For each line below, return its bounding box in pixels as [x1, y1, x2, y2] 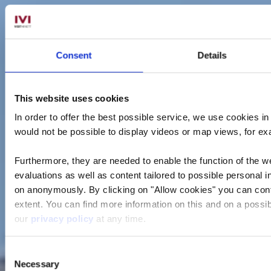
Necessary [14, 258, 59, 269]
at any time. [96, 213, 146, 224]
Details [197, 50, 227, 60]
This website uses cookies [14, 93, 129, 103]
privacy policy [30, 213, 96, 224]
